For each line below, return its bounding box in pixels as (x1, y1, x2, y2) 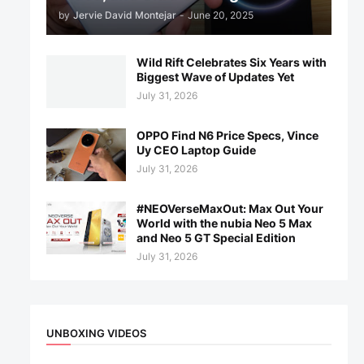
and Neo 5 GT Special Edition (136, 231, 296, 245)
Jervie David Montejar (72, 9, 176, 21)
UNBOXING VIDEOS (45, 326, 146, 340)
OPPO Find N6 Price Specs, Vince (136, 128, 318, 142)
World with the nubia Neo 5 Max (136, 216, 312, 230)
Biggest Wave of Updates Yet (136, 70, 294, 84)
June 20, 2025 (187, 9, 253, 21)
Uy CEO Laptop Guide (136, 143, 256, 157)
